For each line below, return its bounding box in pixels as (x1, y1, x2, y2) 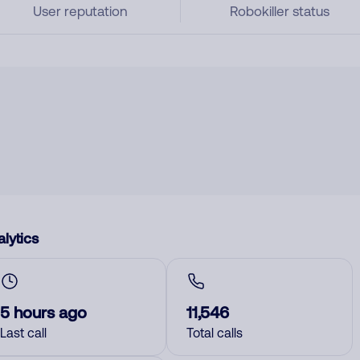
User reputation (32, 3, 128, 19)
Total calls (186, 325, 243, 340)
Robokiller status (230, 3, 330, 19)
